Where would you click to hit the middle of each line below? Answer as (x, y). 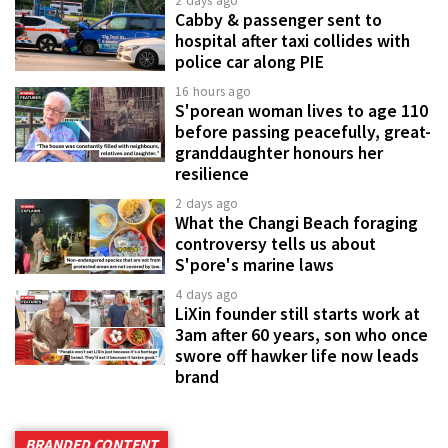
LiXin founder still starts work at (297, 314)
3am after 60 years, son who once (301, 335)
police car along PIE (249, 62)
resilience (212, 174)
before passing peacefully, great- (303, 132)
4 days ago (207, 295)
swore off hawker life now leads (297, 356)
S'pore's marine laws (254, 265)
